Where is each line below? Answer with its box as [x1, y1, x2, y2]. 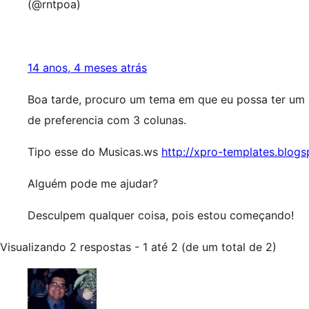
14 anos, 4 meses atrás [28, 61, 147, 74]
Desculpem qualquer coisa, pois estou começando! [28, 208, 294, 222]
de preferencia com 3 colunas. [28, 113, 186, 127]
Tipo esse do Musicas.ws [28, 145, 161, 159]
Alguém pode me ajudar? [28, 177, 158, 190]
